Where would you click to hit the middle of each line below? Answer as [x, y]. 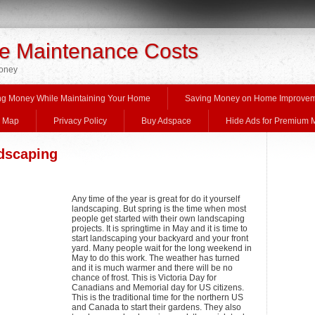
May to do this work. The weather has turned [156, 258]
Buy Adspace [166, 121]
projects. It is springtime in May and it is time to [160, 229]
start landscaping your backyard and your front [160, 238]
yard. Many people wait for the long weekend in [162, 248]
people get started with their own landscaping [158, 219]
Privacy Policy [80, 121]
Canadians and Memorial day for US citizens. [158, 288]
